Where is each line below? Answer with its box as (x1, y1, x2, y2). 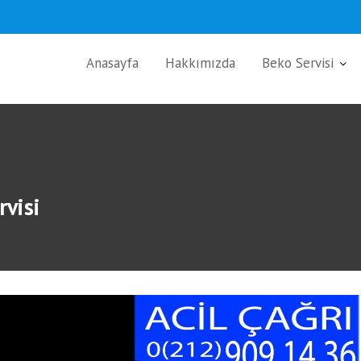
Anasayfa (86, 54, 139, 72)
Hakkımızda (165, 54, 235, 72)
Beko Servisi (262, 54, 334, 72)
